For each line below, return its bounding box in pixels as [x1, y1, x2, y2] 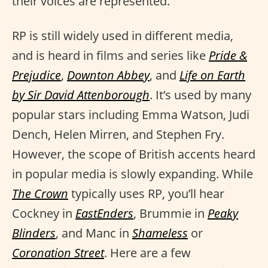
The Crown [12, 185, 68, 202]
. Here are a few [104, 245, 191, 261]
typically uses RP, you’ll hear [68, 185, 224, 202]
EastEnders [75, 205, 133, 221]
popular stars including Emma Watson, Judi [12, 106, 249, 123]
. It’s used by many [150, 87, 251, 103]
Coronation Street [12, 245, 104, 261]
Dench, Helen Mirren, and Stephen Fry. [12, 126, 224, 142]
